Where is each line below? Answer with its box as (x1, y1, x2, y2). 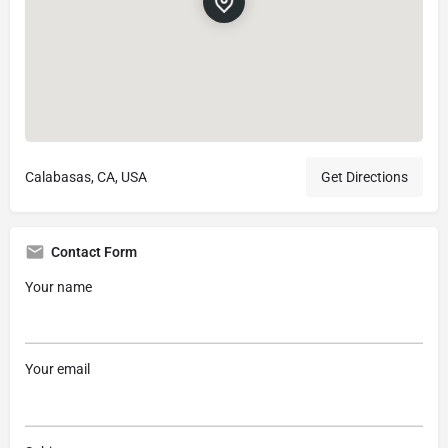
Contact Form (51, 243, 137, 260)
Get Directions (321, 168, 408, 185)
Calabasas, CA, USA (25, 168, 147, 185)
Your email (25, 361, 90, 378)
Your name (25, 278, 92, 295)
